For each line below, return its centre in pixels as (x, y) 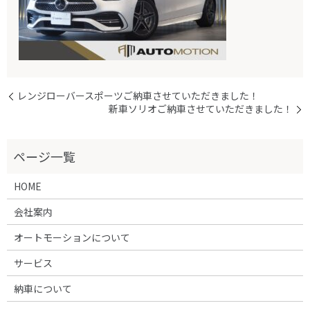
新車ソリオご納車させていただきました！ (201, 109)
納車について (43, 289)
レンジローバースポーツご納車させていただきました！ (138, 96)
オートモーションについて (72, 238)
